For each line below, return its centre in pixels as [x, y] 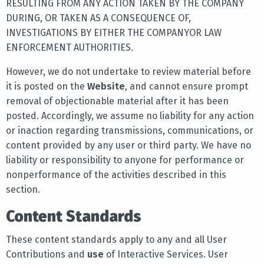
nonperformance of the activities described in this [116, 174]
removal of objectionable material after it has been [117, 101]
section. [23, 189]
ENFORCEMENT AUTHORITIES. [70, 47]
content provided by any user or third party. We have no [128, 145]
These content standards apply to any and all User [116, 239]
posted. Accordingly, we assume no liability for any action [130, 115]
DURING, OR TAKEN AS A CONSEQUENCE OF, [98, 18]
